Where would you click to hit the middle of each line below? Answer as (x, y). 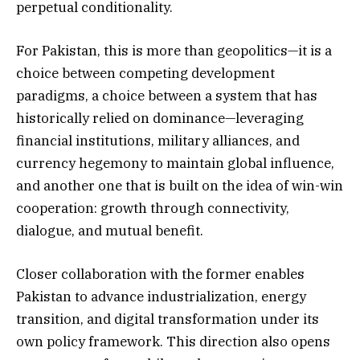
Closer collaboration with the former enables (160, 274)
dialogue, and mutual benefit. (110, 231)
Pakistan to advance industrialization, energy (161, 297)
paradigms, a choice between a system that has (167, 96)
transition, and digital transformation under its (168, 319)
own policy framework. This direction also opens (173, 342)
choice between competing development (145, 74)
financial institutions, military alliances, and (158, 141)
